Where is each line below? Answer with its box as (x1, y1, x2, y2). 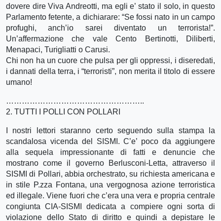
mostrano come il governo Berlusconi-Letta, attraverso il (6, 158, 215, 167)
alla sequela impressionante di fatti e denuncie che (6, 147, 215, 156)
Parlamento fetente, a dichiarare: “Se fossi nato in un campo (6, 12, 215, 21)
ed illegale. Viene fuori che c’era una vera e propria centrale (6, 191, 215, 200)
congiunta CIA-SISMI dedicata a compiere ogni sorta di (6, 202, 215, 211)
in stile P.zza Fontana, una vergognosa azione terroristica (6, 180, 215, 189)
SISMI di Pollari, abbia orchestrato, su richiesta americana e (6, 169, 215, 178)
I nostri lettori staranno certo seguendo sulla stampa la (6, 126, 215, 135)
